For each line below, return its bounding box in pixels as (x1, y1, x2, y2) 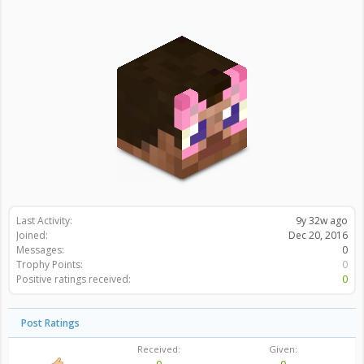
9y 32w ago (296, 214, 348, 227)
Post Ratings (21, 316, 80, 330)
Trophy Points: (16, 258, 83, 271)
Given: (269, 343, 297, 355)
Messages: (16, 243, 64, 257)
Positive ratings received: (16, 272, 131, 286)
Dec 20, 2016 (288, 228, 348, 242)
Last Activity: (16, 214, 72, 227)
